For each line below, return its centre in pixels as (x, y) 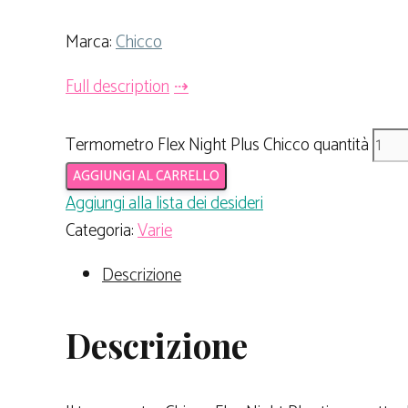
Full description (117, 87)
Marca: (91, 42)
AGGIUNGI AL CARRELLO (146, 177)
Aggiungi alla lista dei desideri (164, 204)
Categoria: (102, 231)
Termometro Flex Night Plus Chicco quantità (217, 146)
